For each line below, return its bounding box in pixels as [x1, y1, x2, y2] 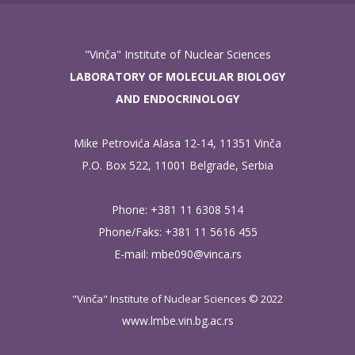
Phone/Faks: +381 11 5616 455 [97, 224, 258, 239]
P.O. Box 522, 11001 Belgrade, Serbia [82, 158, 273, 173]
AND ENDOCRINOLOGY [116, 91, 239, 106]
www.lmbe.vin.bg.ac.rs [121, 313, 234, 328]
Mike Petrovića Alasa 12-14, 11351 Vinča [74, 136, 281, 151]
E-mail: [113, 246, 151, 261]
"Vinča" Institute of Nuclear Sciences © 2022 [72, 292, 283, 306]
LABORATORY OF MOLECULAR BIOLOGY [70, 69, 285, 84]
